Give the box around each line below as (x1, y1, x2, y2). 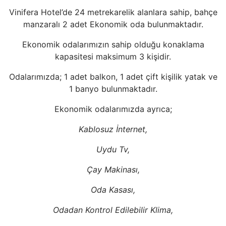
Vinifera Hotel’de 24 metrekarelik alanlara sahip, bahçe (9, 7, 217, 17)
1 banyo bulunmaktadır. (69, 84, 157, 94)
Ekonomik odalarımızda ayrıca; (54, 104, 172, 114)
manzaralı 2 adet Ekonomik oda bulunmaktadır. (23, 19, 203, 29)
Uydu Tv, (96, 144, 130, 154)
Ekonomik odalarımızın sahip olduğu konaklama (22, 39, 204, 49)
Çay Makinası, (86, 164, 140, 175)
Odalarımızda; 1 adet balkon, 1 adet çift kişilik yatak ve (9, 72, 217, 82)
